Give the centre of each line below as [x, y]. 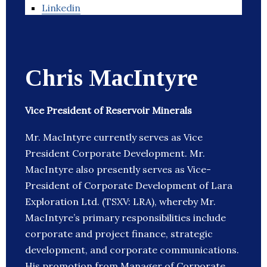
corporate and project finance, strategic [119, 234]
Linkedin [61, 8]
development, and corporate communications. [132, 250]
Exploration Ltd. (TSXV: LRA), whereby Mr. [120, 202]
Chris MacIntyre [111, 78]
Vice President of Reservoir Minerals [108, 111]
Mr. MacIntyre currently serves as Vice [114, 137]
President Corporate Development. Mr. [115, 153]
